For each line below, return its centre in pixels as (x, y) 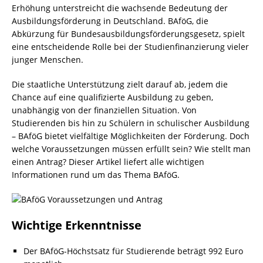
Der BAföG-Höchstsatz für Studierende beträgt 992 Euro (133, 251)
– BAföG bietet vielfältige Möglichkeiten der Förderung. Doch (131, 136)
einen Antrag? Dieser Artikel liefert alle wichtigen (108, 162)
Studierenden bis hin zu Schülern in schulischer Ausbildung (131, 123)
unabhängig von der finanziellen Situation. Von (104, 110)
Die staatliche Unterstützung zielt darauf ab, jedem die (120, 84)
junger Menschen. (48, 60)
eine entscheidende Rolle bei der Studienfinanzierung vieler (130, 47)
